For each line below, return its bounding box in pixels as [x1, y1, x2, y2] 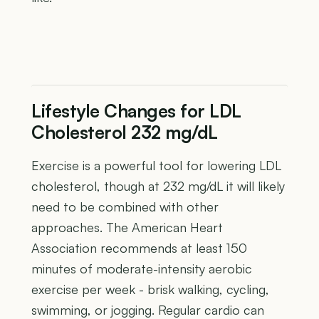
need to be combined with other [31, 199, 219, 215]
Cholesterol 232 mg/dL [31, 121, 218, 144]
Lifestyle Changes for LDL [31, 100, 241, 122]
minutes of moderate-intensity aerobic [31, 261, 252, 277]
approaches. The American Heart [31, 219, 223, 236]
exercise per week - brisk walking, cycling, [31, 281, 269, 298]
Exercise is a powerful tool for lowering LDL [31, 157, 281, 174]
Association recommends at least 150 [31, 240, 247, 256]
